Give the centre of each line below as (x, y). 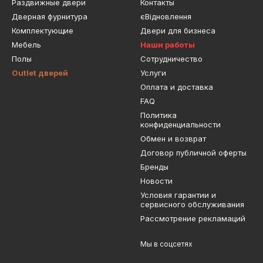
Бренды (154, 167)
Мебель (26, 45)
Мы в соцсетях (166, 244)
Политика (159, 115)
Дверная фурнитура (50, 17)
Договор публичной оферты (193, 153)
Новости (156, 181)
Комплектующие (43, 31)
